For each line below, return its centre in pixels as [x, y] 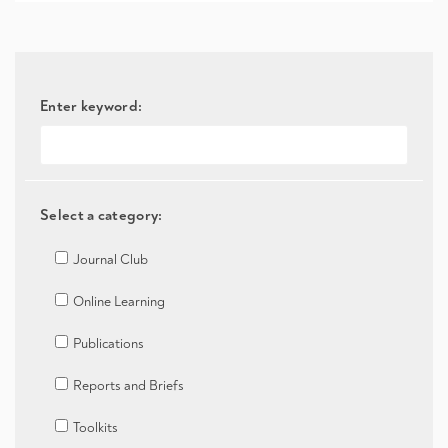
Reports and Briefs [128, 385]
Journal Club [110, 259]
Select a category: [101, 214]
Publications [108, 343]
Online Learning [119, 301]
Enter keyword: [91, 105]
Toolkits [95, 427]
